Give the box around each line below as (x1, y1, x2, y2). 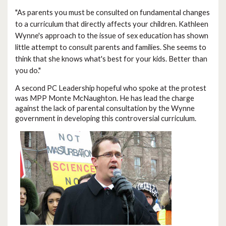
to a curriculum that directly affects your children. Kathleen (15, 19, 208, 28)
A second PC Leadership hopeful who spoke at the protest (15, 84, 206, 93)
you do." (15, 66, 41, 75)
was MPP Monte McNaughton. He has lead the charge (15, 94, 194, 103)
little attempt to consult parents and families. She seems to (15, 42, 206, 51)
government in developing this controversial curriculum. (15, 114, 196, 123)
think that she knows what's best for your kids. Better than (15, 54, 207, 63)
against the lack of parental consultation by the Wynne (15, 104, 195, 113)
